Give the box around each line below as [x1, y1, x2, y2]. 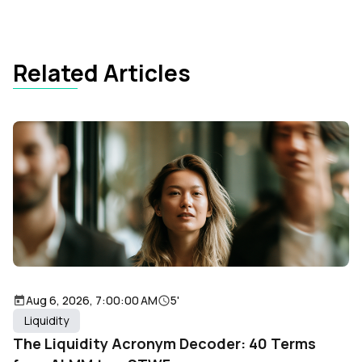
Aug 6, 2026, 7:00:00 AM [26, 292, 158, 308]
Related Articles [13, 57, 191, 88]
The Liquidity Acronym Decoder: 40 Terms [13, 333, 316, 353]
